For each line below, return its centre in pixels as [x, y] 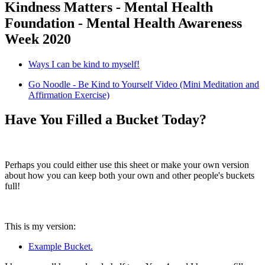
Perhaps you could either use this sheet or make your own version [127, 165]
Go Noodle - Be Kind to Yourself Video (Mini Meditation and [144, 84]
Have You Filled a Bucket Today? [106, 120]
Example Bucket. [61, 247]
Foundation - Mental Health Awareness [123, 23]
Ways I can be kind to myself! [84, 64]
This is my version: [40, 227]
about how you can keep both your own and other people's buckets [130, 176]
